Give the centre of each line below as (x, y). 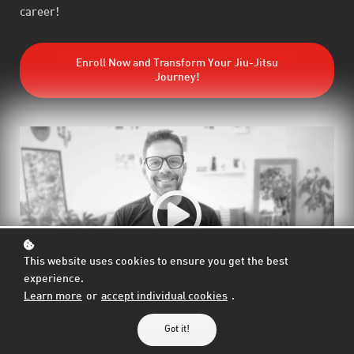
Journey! (177, 78)
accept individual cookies (164, 297)
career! (40, 13)
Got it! (177, 330)
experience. (54, 279)
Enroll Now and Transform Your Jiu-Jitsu (177, 64)
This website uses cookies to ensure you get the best (156, 262)
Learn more (53, 297)
